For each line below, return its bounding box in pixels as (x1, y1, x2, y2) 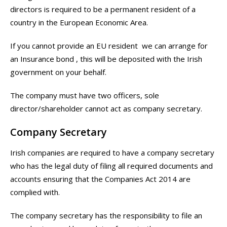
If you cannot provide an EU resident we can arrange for (10, 41, 208, 51)
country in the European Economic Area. (10, 17, 148, 28)
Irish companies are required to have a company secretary (10, 147, 214, 158)
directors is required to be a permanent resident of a (10, 4, 196, 15)
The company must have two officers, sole (10, 90, 159, 101)
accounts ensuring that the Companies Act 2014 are (10, 174, 191, 184)
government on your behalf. (10, 67, 106, 78)
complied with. (10, 187, 60, 198)
